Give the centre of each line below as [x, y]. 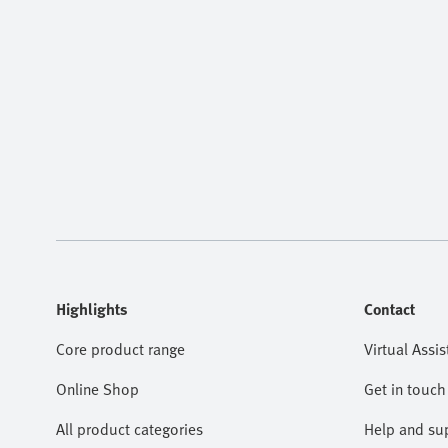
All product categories [129, 429]
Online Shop [97, 389]
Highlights [92, 309]
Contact [389, 309]
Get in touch [405, 389]
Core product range [120, 349]
